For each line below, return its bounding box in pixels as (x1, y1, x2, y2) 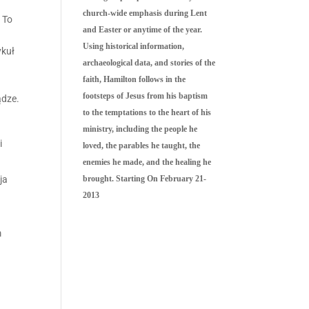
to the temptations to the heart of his (83, 108, 212, 117)
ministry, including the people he (83, 124, 198, 134)
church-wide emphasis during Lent (83, 8, 208, 18)
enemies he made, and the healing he (83, 157, 212, 167)
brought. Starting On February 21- (83, 174, 207, 183)
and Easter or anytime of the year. (83, 25, 203, 34)
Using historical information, (83, 41, 185, 51)
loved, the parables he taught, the (83, 141, 201, 150)
